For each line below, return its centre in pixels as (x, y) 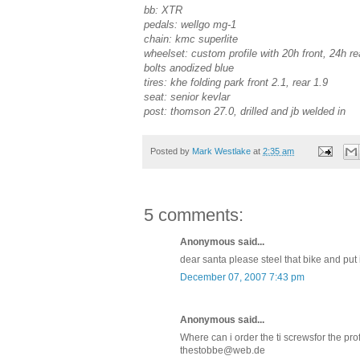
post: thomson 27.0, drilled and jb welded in (245, 112)
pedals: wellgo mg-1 (190, 25)
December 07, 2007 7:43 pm (242, 277)
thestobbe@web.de (223, 350)
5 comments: (194, 215)
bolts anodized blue (189, 68)
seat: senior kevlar (187, 97)
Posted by (171, 151)
